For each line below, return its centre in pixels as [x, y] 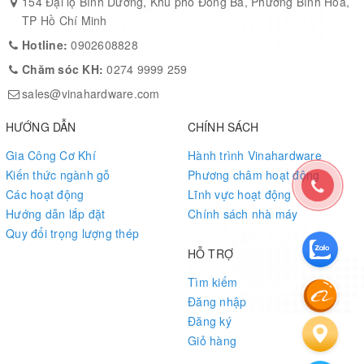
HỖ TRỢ [210, 253]
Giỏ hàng [212, 340]
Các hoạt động [45, 194]
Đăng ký [210, 321]
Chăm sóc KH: [65, 69]
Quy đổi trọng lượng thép [72, 233]
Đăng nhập [217, 301]
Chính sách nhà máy [243, 213]
